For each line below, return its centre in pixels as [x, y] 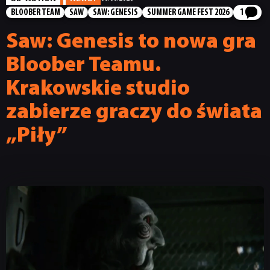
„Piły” [37, 136]
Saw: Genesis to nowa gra [131, 42]
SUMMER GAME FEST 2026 [188, 13]
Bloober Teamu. [83, 65]
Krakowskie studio [98, 89]
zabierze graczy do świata [134, 112]
